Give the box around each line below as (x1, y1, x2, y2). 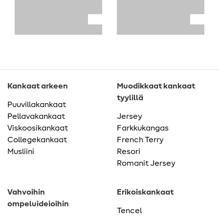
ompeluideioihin (7, 200, 69, 208)
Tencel (117, 207, 142, 215)
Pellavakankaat (7, 112, 65, 121)
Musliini (7, 148, 34, 156)
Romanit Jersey (117, 159, 175, 168)
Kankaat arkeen (7, 82, 68, 90)
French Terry (117, 136, 164, 144)
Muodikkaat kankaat (117, 82, 195, 90)
